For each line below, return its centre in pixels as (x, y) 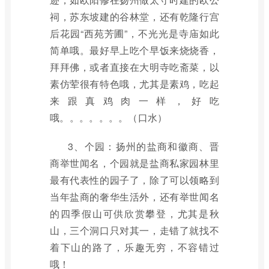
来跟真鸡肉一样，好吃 (134, 101)
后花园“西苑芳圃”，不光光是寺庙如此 (134, 33)
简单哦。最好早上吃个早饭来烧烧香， (134, 50)
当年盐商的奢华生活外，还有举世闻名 (134, 197)
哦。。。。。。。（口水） (109, 117)
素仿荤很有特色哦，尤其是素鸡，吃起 (134, 84)
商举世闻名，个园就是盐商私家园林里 (134, 163)
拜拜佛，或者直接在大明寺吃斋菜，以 (134, 67)
